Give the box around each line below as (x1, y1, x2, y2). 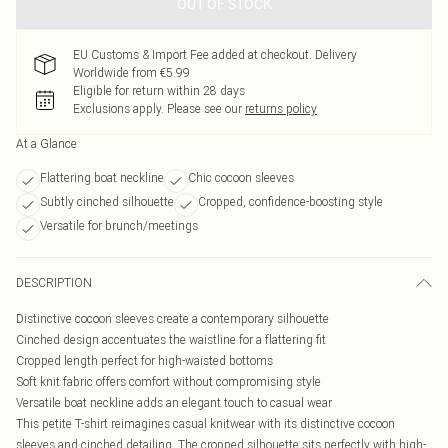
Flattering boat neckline (40, 170, 164, 185)
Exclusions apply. (73, 101, 164, 116)
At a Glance (16, 136, 77, 151)
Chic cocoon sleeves (188, 170, 294, 185)
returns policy (245, 101, 317, 116)
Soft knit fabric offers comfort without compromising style (16, 374, 321, 389)
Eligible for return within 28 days (73, 83, 245, 98)
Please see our (167, 101, 242, 116)
